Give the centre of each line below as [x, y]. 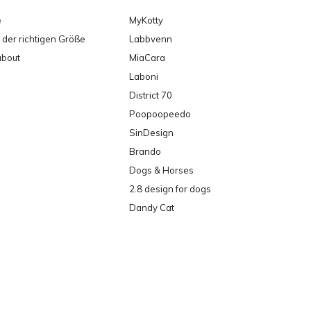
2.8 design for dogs [170, 189]
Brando [145, 151]
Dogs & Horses [161, 170]
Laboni [144, 76]
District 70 [151, 95]
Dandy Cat [152, 208]
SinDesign [151, 133]
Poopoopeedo [160, 114]
